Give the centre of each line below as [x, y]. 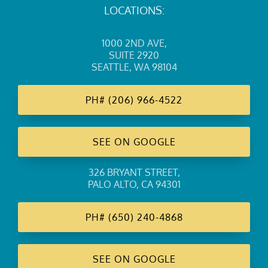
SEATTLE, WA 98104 [134, 67]
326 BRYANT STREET [133, 173]
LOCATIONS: [134, 10]
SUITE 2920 [134, 55]
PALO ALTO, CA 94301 [134, 185]
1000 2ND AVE [133, 43]
